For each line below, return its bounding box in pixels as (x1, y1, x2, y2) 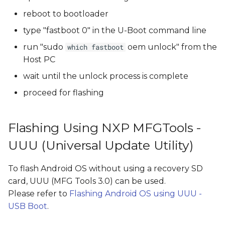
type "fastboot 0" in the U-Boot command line (23, 26, 206, 35)
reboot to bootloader (23, 9, 108, 19)
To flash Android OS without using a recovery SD (8, 164, 203, 173)
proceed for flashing (23, 88, 104, 97)
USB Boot (8, 201, 47, 211)
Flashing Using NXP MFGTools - (8, 120, 201, 135)
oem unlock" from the (126, 42, 217, 52)
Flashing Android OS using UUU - (69, 189, 202, 198)
